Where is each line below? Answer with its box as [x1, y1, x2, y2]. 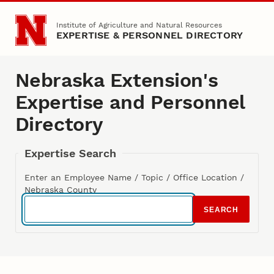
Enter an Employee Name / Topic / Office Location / [24, 172, 245, 183]
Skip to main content [13, 12, 97, 22]
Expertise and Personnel [15, 91, 245, 114]
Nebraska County [24, 185, 97, 195]
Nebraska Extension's [15, 68, 218, 92]
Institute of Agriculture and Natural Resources [56, 20, 222, 29]
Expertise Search [24, 147, 117, 160]
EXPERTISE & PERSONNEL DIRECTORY [56, 29, 243, 41]
